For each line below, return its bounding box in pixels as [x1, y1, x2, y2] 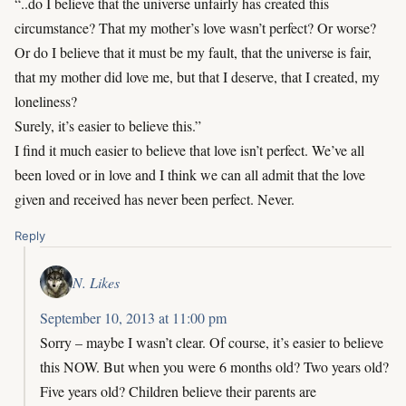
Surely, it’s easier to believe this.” [14, 116, 201, 136]
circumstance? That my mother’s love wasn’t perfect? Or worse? [14, 18, 376, 38]
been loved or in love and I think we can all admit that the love [14, 165, 365, 185]
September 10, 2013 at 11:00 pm [40, 308, 227, 328]
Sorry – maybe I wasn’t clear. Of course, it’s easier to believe [40, 333, 383, 353]
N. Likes [72, 272, 120, 292]
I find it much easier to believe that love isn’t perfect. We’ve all [14, 140, 364, 160]
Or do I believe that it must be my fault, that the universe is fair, [14, 43, 372, 63]
